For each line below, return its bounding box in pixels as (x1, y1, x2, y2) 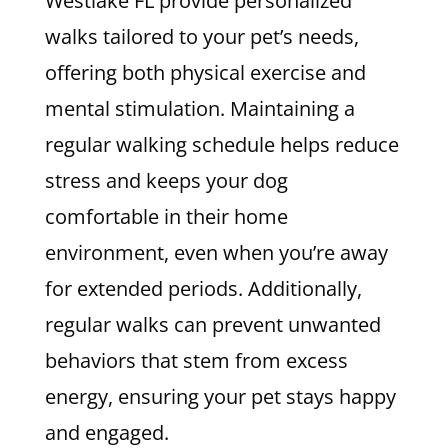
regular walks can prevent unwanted (44, 310, 381, 338)
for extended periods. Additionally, (44, 274, 362, 302)
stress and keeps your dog (44, 166, 288, 194)
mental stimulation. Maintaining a (44, 94, 355, 122)
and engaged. (44, 418, 169, 446)
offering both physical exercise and (44, 58, 366, 86)
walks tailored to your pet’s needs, (44, 22, 359, 50)
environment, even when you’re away (44, 238, 388, 266)
